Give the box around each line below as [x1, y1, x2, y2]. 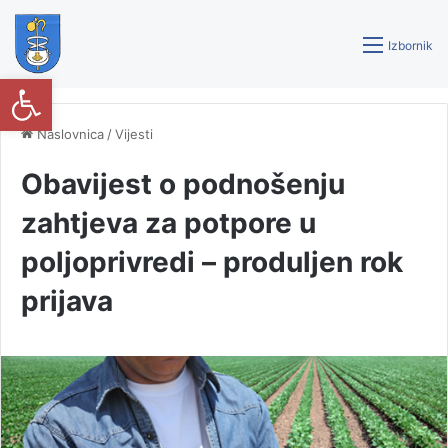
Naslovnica [33, 126, 104, 142]
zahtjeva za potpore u [21, 206, 316, 240]
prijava [21, 284, 113, 318]
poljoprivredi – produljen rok [21, 245, 403, 279]
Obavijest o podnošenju [21, 167, 345, 201]
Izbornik [388, 38, 433, 53]
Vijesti [115, 126, 153, 142]
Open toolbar [9, 68, 117, 107]
